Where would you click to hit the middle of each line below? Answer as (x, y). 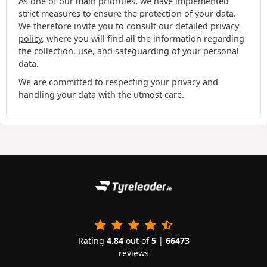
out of (137, 241)
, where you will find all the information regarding (143, 39)
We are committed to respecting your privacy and (118, 82)
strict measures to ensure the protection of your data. (127, 14)
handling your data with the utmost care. (101, 95)
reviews (133, 253)
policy (30, 39)
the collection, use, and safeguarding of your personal (129, 51)
